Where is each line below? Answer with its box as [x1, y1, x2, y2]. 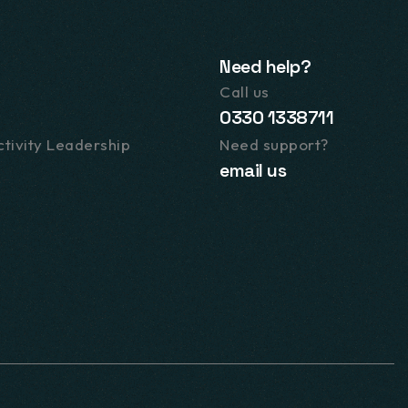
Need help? [219, 55, 311, 78]
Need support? [219, 135, 329, 154]
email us [219, 158, 286, 182]
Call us [219, 82, 270, 101]
